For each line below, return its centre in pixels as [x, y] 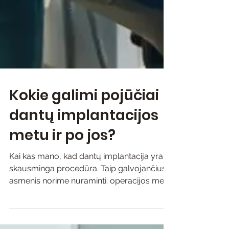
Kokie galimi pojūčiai [84, 163]
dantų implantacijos [84, 183]
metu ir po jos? [62, 203]
